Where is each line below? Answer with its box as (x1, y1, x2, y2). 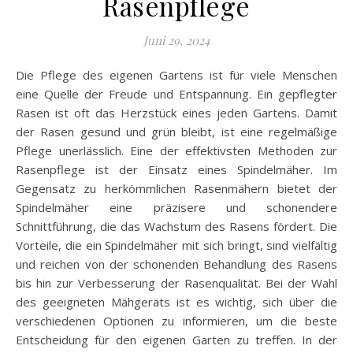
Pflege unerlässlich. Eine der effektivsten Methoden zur (16, 143, 337, 158)
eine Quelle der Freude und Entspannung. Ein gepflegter (16, 86, 337, 102)
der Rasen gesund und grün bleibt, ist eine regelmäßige (16, 124, 337, 139)
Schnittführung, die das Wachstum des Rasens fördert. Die (16, 218, 337, 234)
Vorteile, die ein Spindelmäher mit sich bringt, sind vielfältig (16, 237, 337, 253)
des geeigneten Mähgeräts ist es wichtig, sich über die (16, 294, 337, 310)
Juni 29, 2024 (143, 32, 210, 48)
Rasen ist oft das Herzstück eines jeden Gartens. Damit (16, 105, 337, 121)
